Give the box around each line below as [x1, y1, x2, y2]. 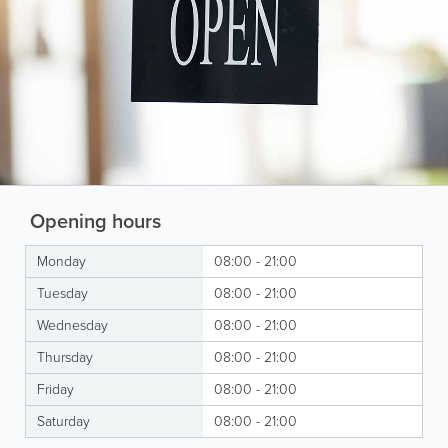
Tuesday [37, 282, 88, 304]
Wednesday [37, 314, 108, 336]
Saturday [37, 410, 90, 432]
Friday [37, 378, 74, 400]
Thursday [37, 346, 93, 368]
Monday [37, 250, 86, 272]
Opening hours [25, 205, 161, 236]
